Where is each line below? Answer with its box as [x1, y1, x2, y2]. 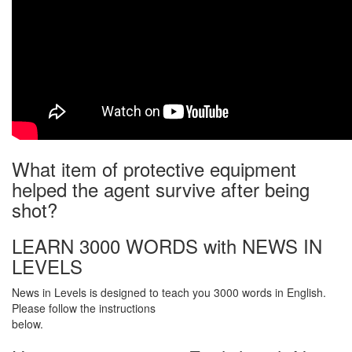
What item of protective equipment [12, 155, 296, 183]
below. [12, 316, 43, 332]
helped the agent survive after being [12, 175, 310, 203]
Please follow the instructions [12, 300, 156, 317]
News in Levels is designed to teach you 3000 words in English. [12, 284, 326, 301]
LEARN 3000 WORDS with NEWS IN [12, 232, 322, 260]
